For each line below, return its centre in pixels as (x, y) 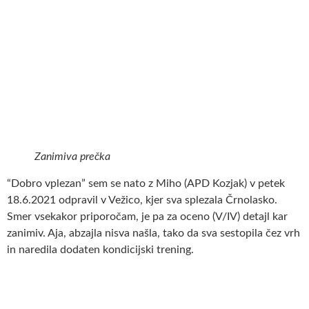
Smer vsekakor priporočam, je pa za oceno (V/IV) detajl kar (147, 217)
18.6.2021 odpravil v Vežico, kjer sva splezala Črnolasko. (142, 200)
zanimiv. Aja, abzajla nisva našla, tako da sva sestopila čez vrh (153, 233)
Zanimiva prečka (72, 157)
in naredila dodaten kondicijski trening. (100, 250)
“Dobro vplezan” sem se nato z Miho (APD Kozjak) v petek (146, 184)
